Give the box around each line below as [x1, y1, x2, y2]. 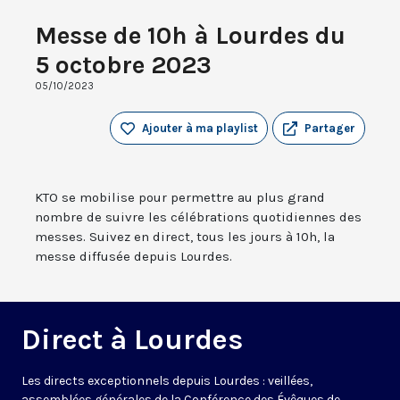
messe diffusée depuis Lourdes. [35, 248, 232, 265]
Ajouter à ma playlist [142, 121, 258, 136]
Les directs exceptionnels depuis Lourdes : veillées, [21, 373, 312, 389]
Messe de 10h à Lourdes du [35, 21, 346, 51]
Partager [304, 121, 355, 136]
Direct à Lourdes [21, 323, 243, 357]
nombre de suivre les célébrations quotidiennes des [35, 209, 362, 226]
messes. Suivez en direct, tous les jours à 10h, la [35, 229, 335, 246]
